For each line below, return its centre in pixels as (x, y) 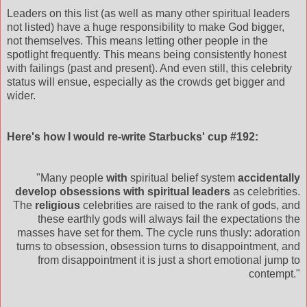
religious (58, 206)
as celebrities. (265, 192)
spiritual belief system (183, 178)
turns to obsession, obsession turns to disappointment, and (158, 247)
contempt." (274, 274)
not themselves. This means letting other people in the (137, 41)
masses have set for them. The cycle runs (119, 233)
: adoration (274, 233)
